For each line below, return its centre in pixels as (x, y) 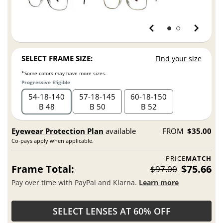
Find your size (178, 59)
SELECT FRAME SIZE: (57, 58)
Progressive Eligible (46, 82)
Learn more (159, 182)
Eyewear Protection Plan (58, 131)
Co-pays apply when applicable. (53, 141)
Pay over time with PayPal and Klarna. (75, 182)
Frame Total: (43, 169)
